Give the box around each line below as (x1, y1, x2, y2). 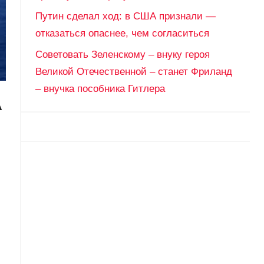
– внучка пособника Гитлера (35, 82, 165, 94)
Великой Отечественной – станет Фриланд (35, 65, 232, 77)
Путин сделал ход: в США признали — (35, 10, 216, 22)
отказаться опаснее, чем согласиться (35, 27, 209, 39)
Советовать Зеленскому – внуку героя (35, 48, 210, 60)
